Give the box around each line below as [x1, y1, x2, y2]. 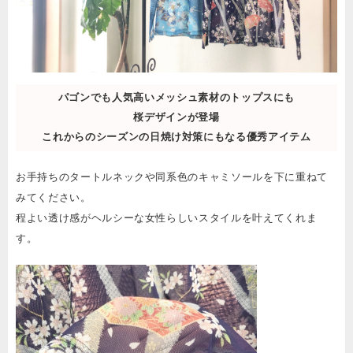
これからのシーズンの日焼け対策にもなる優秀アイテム [42, 132, 311, 143]
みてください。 [16, 191, 91, 204]
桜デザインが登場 [133, 112, 220, 124]
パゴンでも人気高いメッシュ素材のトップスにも [58, 92, 295, 104]
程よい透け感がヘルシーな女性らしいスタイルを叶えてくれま [16, 212, 318, 225]
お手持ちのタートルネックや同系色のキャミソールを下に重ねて [16, 171, 328, 184]
